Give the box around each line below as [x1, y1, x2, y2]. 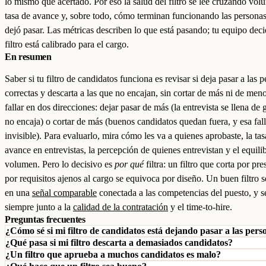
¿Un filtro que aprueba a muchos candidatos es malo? [5, 249, 221, 259]
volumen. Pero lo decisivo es [5, 159, 115, 169]
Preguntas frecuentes [5, 214, 85, 224]
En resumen [5, 52, 52, 62]
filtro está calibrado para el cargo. [5, 39, 129, 49]
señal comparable [32, 188, 97, 198]
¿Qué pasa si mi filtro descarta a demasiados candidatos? [5, 237, 233, 248]
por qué [115, 159, 144, 169]
